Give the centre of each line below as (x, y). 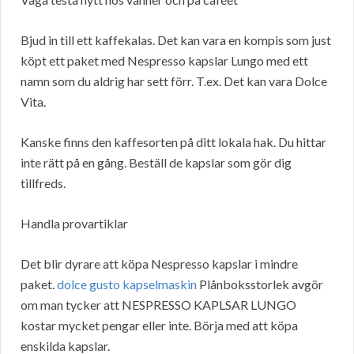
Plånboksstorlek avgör (260, 284)
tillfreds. (43, 183)
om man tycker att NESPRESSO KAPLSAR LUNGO (158, 305)
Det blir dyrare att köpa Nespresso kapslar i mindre (159, 264)
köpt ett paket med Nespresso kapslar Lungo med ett (164, 61)
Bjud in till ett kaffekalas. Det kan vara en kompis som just (176, 40)
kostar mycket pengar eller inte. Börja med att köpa (159, 326)
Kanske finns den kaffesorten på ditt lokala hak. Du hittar (173, 142)
